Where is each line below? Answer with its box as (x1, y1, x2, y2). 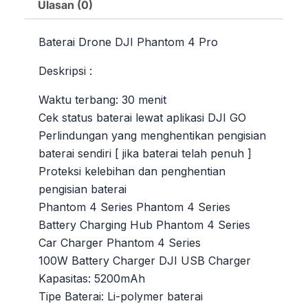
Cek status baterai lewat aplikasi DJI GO (38, 110, 246, 124)
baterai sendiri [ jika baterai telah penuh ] (38, 146, 252, 160)
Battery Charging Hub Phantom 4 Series (38, 217, 250, 232)
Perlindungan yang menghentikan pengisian (38, 128, 266, 142)
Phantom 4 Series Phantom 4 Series (38, 199, 230, 214)
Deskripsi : (38, 63, 92, 78)
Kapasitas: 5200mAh (38, 271, 145, 285)
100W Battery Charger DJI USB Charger (38, 253, 251, 267)
